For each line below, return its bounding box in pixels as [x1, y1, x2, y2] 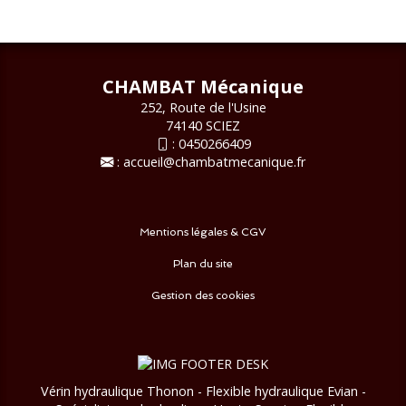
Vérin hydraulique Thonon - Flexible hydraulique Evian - [40, 382, 366, 400]
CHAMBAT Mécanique [102, 72, 304, 99]
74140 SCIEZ [166, 116, 240, 134]
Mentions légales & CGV [140, 225, 266, 238]
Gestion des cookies [151, 288, 255, 302]
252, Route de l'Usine [140, 98, 266, 116]
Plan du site [173, 256, 233, 270]
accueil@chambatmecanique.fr [123, 152, 305, 170]
